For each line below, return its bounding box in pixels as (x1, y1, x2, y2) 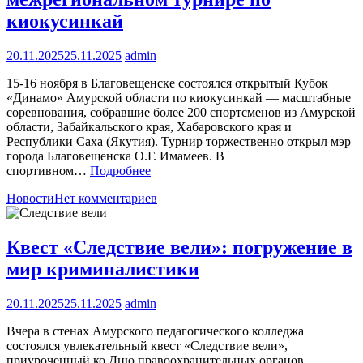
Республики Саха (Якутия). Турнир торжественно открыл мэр (6, 135, 351, 149)
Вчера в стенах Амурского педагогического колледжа (6, 324, 304, 339)
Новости (6, 191, 54, 206)
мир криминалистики (6, 258, 199, 280)
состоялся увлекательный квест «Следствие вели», (6, 339, 288, 353)
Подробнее (90, 164, 151, 178)
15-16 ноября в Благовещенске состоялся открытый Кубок (6, 76, 328, 91)
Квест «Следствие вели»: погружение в (6, 237, 352, 258)
